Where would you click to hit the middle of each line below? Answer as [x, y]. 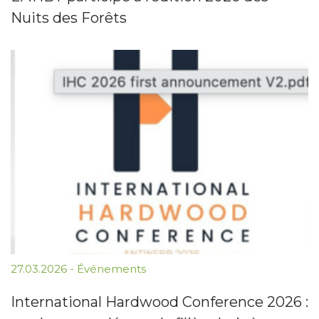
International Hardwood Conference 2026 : [159, 302]
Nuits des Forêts [69, 18]
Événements [111, 268]
